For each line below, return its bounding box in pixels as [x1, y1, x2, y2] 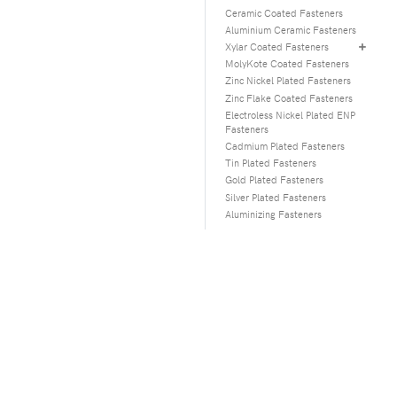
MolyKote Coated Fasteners [225, 57, 350, 71]
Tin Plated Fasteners [225, 156, 317, 170]
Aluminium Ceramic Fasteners [225, 22, 357, 36]
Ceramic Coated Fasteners [225, 5, 344, 19]
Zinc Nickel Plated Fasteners [225, 74, 352, 88]
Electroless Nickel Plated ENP [225, 107, 356, 121]
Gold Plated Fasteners [225, 173, 324, 187]
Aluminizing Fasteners [225, 206, 323, 221]
